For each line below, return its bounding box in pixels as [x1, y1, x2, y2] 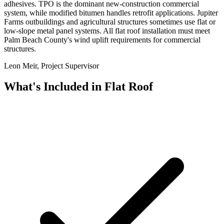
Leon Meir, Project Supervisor [4, 61, 99, 70]
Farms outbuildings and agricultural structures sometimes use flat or [4, 17, 215, 26]
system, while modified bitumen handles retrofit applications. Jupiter [4, 8, 218, 17]
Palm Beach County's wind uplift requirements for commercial [4, 35, 200, 44]
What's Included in [4, 80, 104, 93]
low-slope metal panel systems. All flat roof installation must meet [4, 26, 210, 35]
